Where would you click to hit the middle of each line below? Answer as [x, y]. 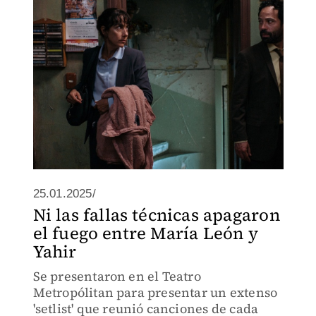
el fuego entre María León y [145, 233]
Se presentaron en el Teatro [117, 276]
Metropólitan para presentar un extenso [155, 292]
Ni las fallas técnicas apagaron [156, 215]
